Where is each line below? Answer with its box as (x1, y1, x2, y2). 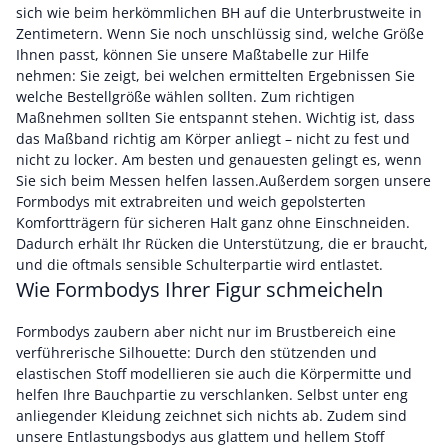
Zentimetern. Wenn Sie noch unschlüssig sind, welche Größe (16, 24, 424, 43)
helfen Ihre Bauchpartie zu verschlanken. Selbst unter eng (16, 385, 408, 404)
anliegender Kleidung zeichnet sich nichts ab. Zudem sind (16, 406, 407, 425)
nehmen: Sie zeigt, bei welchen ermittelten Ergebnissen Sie (16, 66, 415, 85)
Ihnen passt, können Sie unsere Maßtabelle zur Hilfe (16, 45, 369, 64)
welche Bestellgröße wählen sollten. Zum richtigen (16, 87, 355, 106)
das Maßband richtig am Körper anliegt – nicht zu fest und (16, 129, 410, 148)
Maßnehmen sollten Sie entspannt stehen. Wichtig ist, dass (16, 108, 415, 127)
